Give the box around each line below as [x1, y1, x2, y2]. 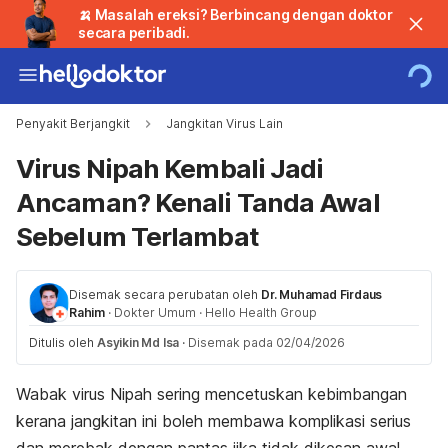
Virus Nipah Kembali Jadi [16, 153, 324, 184]
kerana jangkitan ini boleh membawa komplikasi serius [16, 411, 411, 431]
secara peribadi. [78, 24, 190, 41]
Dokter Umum [114, 305, 196, 320]
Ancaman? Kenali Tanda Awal [16, 187, 380, 218]
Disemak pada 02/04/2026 [188, 335, 346, 350]
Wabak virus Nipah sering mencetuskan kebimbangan [16, 384, 407, 404]
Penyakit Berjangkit [16, 116, 130, 131]
